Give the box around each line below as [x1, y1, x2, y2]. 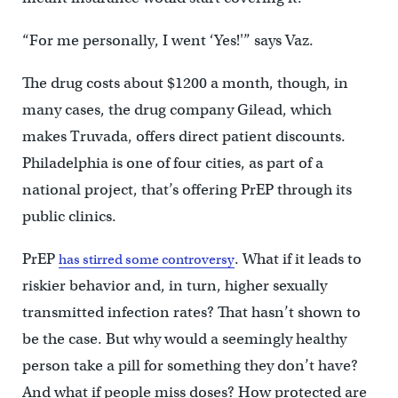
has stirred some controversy [58, 251, 235, 267]
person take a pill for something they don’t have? [21, 355, 358, 375]
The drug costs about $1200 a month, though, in [21, 73, 348, 92]
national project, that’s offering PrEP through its [21, 179, 352, 199]
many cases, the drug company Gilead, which [21, 99, 331, 119]
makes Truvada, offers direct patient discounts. [21, 126, 346, 146]
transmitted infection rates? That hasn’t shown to [21, 302, 361, 322]
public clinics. [21, 206, 116, 226]
